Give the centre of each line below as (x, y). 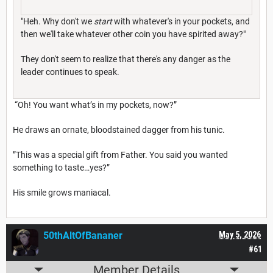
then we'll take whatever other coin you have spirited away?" (133, 34)
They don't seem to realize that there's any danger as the (126, 59)
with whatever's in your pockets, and (182, 21)
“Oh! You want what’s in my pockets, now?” (95, 105)
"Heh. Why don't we (57, 21)
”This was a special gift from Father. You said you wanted (120, 154)
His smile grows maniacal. (62, 192)
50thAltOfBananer (83, 235)
